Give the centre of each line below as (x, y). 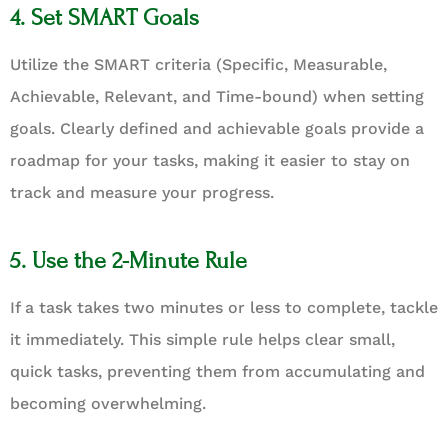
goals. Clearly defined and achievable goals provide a (217, 128)
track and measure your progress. (142, 192)
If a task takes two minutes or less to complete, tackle (224, 307)
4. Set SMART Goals (104, 17)
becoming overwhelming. (108, 403)
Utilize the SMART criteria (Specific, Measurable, (198, 64)
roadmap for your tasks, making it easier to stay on (210, 160)
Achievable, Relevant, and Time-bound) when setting (217, 96)
